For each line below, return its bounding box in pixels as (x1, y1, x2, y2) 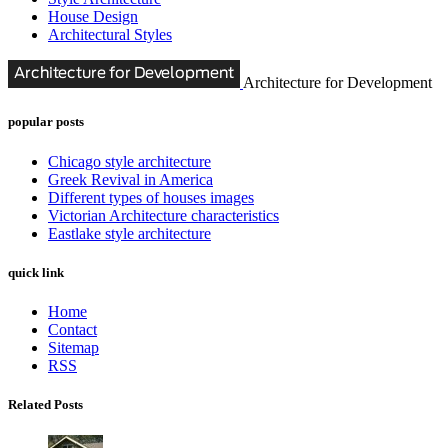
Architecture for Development (243, 74, 432, 92)
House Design (48, 8, 138, 26)
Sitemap (48, 338, 99, 356)
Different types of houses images (48, 188, 254, 206)
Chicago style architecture (48, 152, 211, 170)
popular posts (8, 114, 84, 130)
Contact (48, 320, 97, 338)
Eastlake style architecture (48, 224, 211, 242)
